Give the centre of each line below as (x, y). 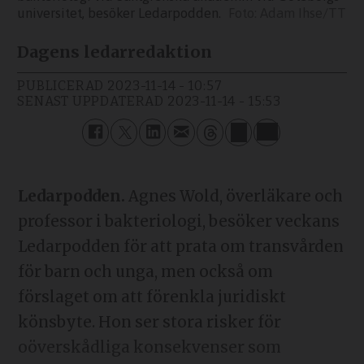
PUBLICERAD (61, 86)
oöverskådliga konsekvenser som (149, 347)
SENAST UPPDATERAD (91, 102)
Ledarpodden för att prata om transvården (180, 246)
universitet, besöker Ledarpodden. (119, 13)
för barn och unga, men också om (145, 271)
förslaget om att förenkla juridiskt (152, 297)
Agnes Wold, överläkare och (234, 196)
